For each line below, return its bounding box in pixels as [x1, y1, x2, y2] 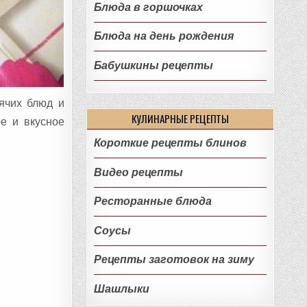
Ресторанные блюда [93, 195, 212, 208]
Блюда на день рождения [93, 29, 234, 43]
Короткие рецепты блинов [93, 136, 247, 150]
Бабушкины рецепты [93, 58, 213, 72]
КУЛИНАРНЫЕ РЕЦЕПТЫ [131, 111, 230, 127]
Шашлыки [93, 282, 149, 295]
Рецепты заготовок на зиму [93, 253, 254, 267]
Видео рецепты [93, 165, 183, 179]
